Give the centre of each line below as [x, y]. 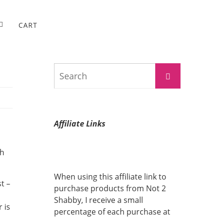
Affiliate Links [80, 124]
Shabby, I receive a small [99, 200]
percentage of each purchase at [112, 212]
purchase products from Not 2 [110, 188]
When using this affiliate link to [110, 177]
